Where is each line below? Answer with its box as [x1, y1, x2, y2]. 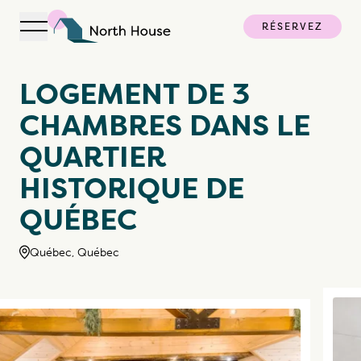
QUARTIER [19, 136, 166, 177]
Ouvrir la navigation [32, 27, 145, 43]
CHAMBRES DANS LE [19, 105, 310, 146]
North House [47, 44, 122, 60]
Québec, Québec [30, 245, 119, 259]
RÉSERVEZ [262, 19, 323, 33]
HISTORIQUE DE [19, 168, 244, 209]
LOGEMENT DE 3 [19, 73, 250, 114]
